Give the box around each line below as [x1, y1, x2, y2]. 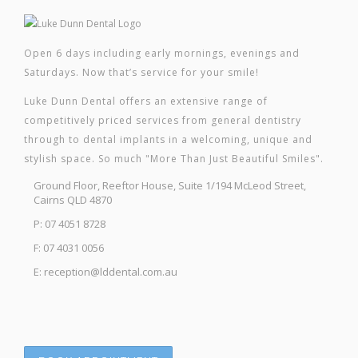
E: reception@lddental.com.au [34, 265, 177, 280]
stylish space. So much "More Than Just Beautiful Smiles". [24, 152, 324, 166]
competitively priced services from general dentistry [24, 113, 301, 128]
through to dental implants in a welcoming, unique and [24, 133, 312, 147]
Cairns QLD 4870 [34, 193, 112, 208]
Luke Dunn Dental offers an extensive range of [24, 94, 268, 109]
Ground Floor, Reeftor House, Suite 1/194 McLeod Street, [34, 178, 306, 193]
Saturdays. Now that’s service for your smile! [24, 66, 259, 80]
